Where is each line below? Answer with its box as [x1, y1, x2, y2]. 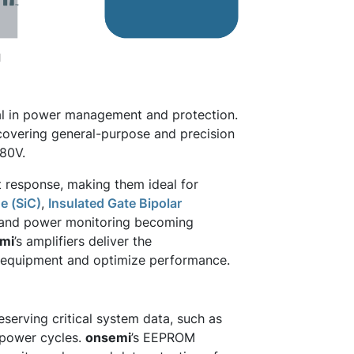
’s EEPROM [131, 329, 195, 345]
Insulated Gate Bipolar [48, 194, 182, 211]
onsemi [85, 329, 131, 345]
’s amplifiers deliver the [14, 232, 152, 249]
